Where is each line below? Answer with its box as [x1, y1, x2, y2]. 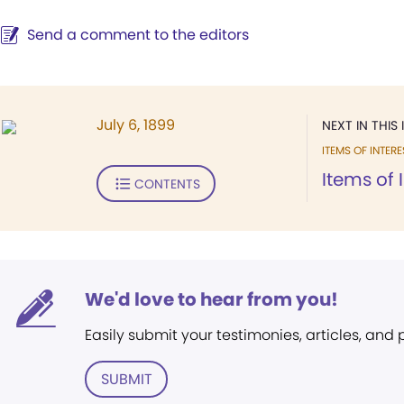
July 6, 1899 [96, 115, 175, 135]
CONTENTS [133, 174, 200, 193]
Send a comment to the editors [27, 24, 249, 45]
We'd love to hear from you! [85, 287, 338, 312]
